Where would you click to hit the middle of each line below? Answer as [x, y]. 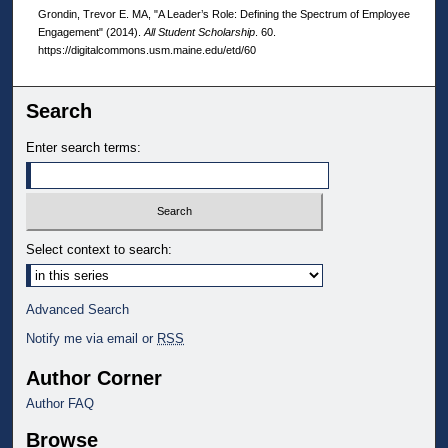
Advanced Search [78, 310]
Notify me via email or [92, 339]
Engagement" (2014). [90, 31]
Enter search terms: [84, 147]
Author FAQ [60, 404]
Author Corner [94, 378]
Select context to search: [99, 250]
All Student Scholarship [199, 31]
